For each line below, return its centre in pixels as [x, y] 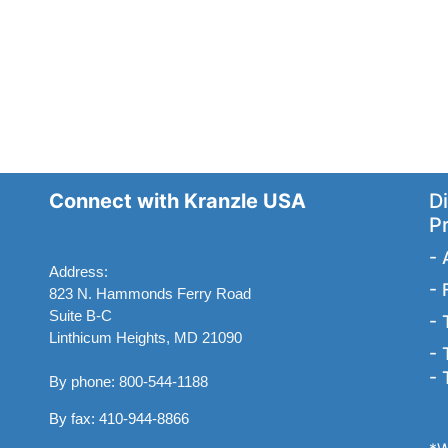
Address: [78, 271]
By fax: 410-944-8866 [119, 418]
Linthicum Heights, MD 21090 [145, 337]
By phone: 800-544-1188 [128, 381]
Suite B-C [80, 315]
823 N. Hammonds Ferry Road [150, 293]
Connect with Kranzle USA [177, 200]
